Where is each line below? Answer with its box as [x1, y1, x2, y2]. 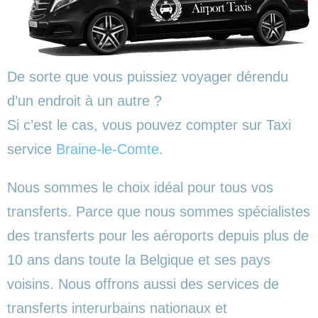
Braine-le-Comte [56, 141, 159, 157]
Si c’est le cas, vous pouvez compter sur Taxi [7, 116, 291, 133]
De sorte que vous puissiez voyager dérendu [7, 68, 288, 84]
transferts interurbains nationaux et [7, 300, 227, 316]
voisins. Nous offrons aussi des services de [7, 275, 279, 292]
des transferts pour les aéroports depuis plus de [7, 227, 309, 243]
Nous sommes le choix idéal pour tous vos [7, 179, 273, 195]
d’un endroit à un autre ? [7, 92, 162, 109]
